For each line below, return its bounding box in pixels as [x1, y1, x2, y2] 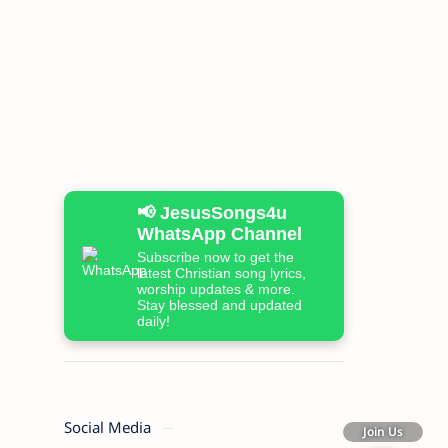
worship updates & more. [136, 281, 295, 297]
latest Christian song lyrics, [136, 265, 306, 281]
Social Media [63, 417, 155, 437]
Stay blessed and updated [136, 297, 302, 313]
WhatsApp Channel [136, 224, 302, 244]
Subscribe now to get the [136, 249, 294, 265]
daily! [136, 313, 170, 329]
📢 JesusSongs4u [136, 203, 287, 223]
